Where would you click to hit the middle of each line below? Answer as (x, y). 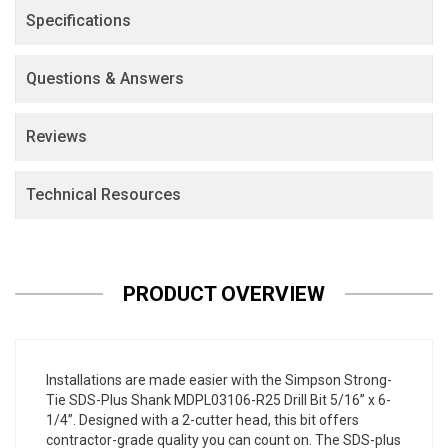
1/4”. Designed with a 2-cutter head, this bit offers (202, 420)
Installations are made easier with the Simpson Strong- (219, 380)
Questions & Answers (105, 79)
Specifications (78, 21)
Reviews (56, 137)
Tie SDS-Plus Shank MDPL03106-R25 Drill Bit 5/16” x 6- (218, 400)
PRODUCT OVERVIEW (224, 294)
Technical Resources (103, 195)
